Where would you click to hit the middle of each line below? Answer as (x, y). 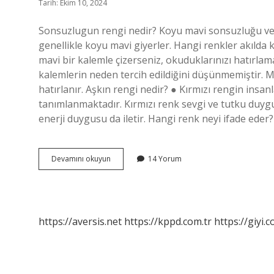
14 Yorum (165, 159)
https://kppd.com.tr (168, 221)
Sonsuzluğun (132, 158)
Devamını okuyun (81, 159)
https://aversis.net (80, 221)
